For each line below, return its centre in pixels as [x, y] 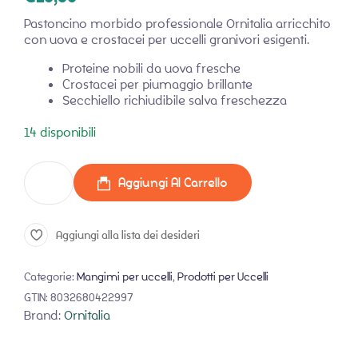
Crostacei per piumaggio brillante [157, 84]
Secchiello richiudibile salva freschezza [175, 100]
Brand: [44, 315]
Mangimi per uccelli [125, 276]
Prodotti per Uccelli [223, 276]
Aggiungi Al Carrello [173, 183]
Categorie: [50, 276]
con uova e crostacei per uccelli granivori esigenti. [167, 39]
